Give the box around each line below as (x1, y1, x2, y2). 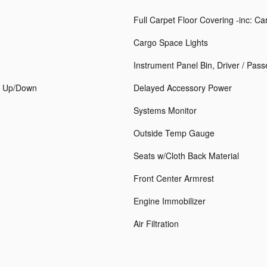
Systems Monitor (133, 104, 197, 117)
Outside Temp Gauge (133, 127, 215, 139)
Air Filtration (133, 218, 179, 230)
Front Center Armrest (133, 172, 214, 185)
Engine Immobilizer (133, 195, 206, 207)
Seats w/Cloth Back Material (133, 150, 239, 162)
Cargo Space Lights (133, 36, 208, 49)
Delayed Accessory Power (133, 82, 232, 94)
